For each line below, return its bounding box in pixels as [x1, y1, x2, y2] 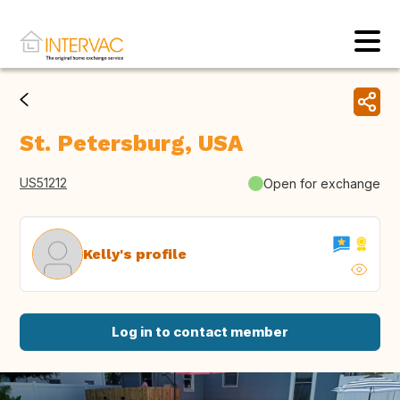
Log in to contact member [112, 323, 288, 341]
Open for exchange [263, 175, 380, 191]
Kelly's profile [83, 245, 187, 262]
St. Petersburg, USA [20, 130, 243, 157]
